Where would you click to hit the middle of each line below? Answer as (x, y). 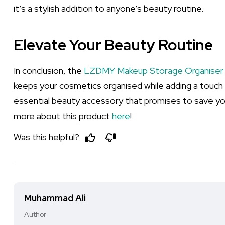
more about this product (63, 116)
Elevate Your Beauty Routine (113, 45)
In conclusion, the (49, 71)
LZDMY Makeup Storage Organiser (154, 71)
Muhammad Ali (55, 198)
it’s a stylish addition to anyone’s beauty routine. (108, 8)
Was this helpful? (47, 137)
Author (35, 214)
